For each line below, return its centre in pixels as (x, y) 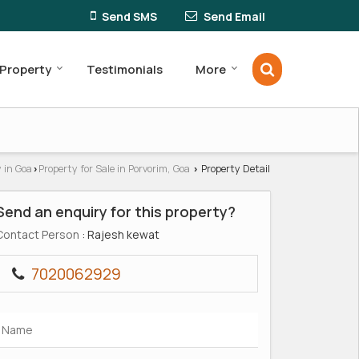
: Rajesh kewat (119, 234)
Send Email (234, 16)
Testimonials (125, 69)
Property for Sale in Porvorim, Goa (114, 168)
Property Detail (234, 168)
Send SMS (129, 16)
